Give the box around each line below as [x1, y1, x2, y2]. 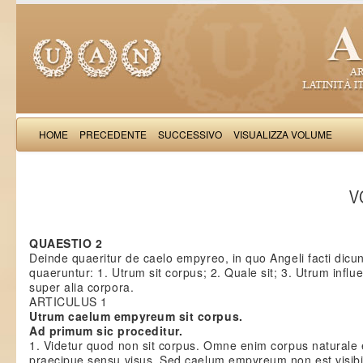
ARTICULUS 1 [29, 293, 108, 310]
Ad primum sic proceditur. [29, 322, 183, 339]
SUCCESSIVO [158, 127, 222, 141]
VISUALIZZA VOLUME [233, 127, 332, 141]
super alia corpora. [29, 279, 135, 295]
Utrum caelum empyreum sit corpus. [29, 308, 243, 324]
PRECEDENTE [79, 127, 147, 141]
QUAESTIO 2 [29, 235, 103, 251]
